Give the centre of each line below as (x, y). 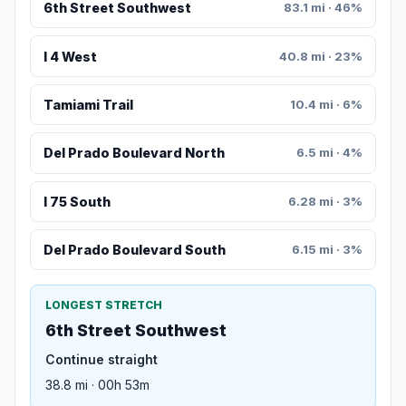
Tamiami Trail (88, 105)
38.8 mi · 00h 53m (97, 385)
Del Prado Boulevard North (134, 153)
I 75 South (77, 201)
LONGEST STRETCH (104, 305)
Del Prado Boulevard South (134, 250)
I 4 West (70, 56)
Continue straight (101, 360)
